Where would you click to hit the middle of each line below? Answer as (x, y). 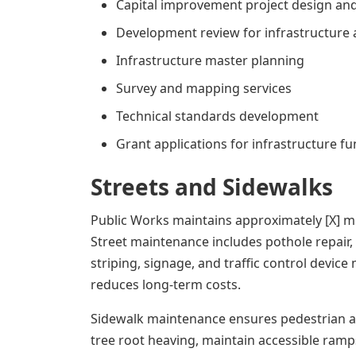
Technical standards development (217, 116)
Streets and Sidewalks (212, 187)
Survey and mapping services (204, 88)
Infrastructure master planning (210, 60)
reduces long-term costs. (166, 284)
